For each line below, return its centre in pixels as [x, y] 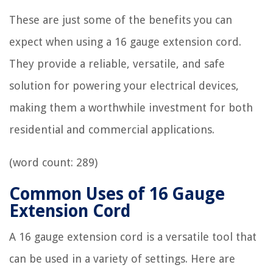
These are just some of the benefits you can [121, 20]
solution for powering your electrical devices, [124, 86]
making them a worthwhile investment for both [131, 108]
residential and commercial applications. [112, 129]
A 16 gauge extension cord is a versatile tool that [133, 237]
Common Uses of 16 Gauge [117, 194]
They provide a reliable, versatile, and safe [117, 64]
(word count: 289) [53, 162]
